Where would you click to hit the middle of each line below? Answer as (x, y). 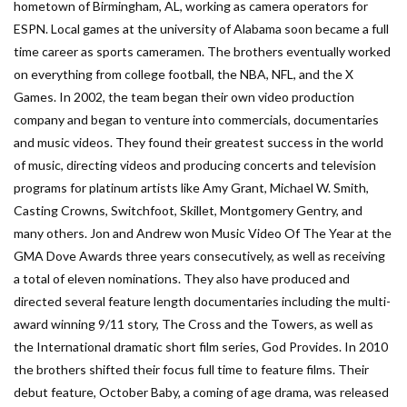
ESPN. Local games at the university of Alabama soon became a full (201, 29)
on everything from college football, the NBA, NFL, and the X (184, 74)
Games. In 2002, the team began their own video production (184, 97)
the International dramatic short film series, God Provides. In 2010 (201, 347)
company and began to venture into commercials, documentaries (196, 119)
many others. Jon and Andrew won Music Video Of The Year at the (203, 233)
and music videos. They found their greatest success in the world (199, 142)
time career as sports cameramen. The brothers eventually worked (202, 51)
